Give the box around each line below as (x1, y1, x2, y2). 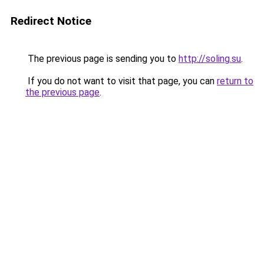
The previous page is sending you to (25, 53, 179, 64)
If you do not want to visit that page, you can (25, 75, 217, 87)
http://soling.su (179, 53, 241, 64)
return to (217, 75, 253, 87)
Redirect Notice (11, 14, 91, 28)
